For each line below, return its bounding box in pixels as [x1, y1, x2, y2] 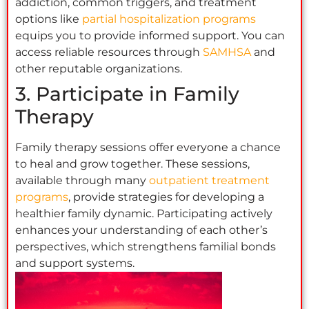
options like [15, 12, 82, 26]
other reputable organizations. [15, 62, 182, 76]
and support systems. [15, 257, 134, 270]
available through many [15, 174, 149, 188]
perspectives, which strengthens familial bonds [15, 240, 276, 254]
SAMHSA [203, 46, 251, 59]
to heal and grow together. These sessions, [15, 157, 250, 171]
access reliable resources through [15, 46, 203, 59]
